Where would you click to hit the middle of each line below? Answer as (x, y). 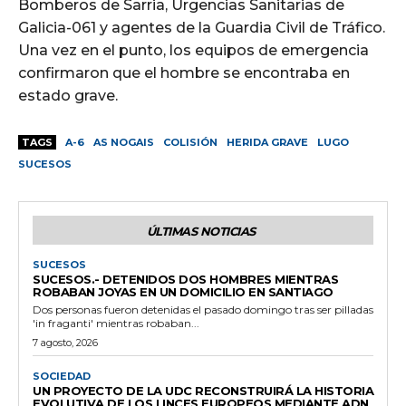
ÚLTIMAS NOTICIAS (201, 232)
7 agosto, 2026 (65, 343)
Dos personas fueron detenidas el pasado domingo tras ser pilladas (203, 310)
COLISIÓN (190, 143)
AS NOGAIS (124, 143)
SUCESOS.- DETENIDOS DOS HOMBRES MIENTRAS (185, 280)
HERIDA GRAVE (267, 143)
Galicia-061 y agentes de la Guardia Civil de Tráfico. (202, 28)
